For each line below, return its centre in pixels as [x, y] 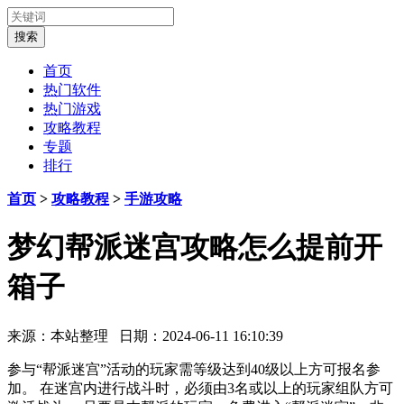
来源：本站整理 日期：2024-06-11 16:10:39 [145, 335]
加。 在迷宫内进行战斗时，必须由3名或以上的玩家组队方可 [200, 388]
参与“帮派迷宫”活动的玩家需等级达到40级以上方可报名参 [194, 369]
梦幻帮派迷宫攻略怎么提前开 [195, 248]
